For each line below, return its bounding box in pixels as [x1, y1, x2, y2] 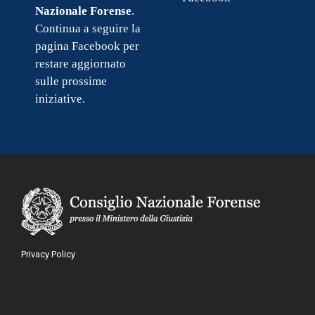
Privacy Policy [21, 248, 75, 259]
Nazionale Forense [35, 4, 131, 18]
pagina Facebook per [35, 39, 139, 53]
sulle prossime [35, 74, 107, 88]
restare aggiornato [35, 56, 126, 70]
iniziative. [35, 91, 85, 105]
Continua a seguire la [35, 21, 141, 35]
